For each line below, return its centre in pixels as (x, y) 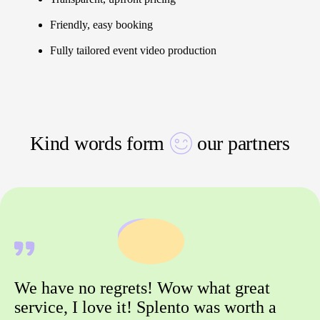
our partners (244, 143)
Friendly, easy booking (101, 24)
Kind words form (97, 143)
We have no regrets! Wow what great (142, 287)
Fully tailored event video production (133, 50)
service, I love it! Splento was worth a (145, 307)
